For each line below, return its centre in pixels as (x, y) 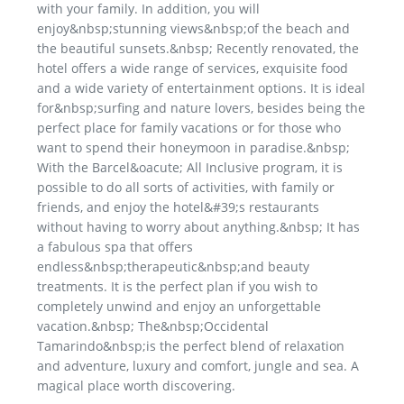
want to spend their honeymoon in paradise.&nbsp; (193, 148)
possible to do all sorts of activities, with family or (186, 188)
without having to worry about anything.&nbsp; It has (198, 227)
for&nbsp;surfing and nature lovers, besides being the (201, 108)
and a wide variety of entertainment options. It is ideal (201, 88)
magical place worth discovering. (136, 386)
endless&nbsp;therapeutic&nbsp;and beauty (173, 267)
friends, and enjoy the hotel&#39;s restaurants (178, 207)
